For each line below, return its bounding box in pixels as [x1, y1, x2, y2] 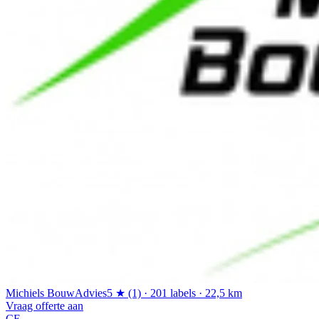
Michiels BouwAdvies [6, 286, 107, 299]
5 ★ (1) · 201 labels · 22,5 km [107, 286, 242, 299]
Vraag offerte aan [6, 299, 83, 312]
